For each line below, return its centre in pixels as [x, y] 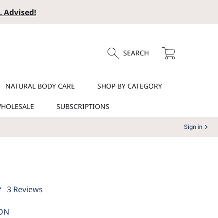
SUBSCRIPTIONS [83, 106]
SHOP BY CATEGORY [130, 86]
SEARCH [136, 53]
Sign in [193, 127]
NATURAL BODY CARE [40, 86]
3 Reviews [25, 189]
